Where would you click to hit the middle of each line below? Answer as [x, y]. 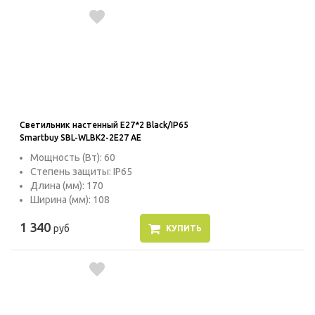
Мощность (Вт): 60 [73, 158]
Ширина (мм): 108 [70, 200]
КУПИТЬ [184, 229]
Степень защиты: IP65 [81, 172]
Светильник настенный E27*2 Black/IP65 [104, 125]
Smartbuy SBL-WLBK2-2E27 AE [81, 138]
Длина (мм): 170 [67, 186]
